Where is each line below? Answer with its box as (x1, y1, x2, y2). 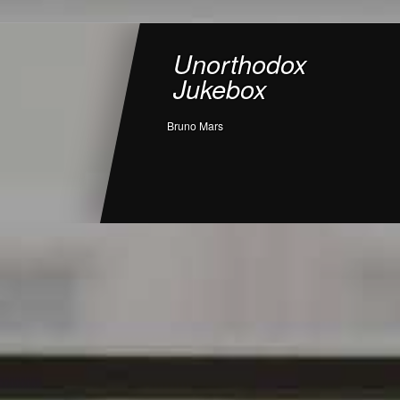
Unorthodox (172, 44, 306, 81)
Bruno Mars (166, 117, 223, 133)
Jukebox (172, 69, 266, 106)
